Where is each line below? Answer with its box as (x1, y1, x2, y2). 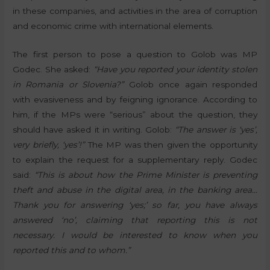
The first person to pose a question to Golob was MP (13, 49, 257, 60)
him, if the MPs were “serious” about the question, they (13, 110, 257, 120)
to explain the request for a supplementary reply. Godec (13, 155, 257, 165)
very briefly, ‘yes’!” (13, 140, 85, 150)
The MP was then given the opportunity (84, 140, 257, 150)
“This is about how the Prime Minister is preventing (34, 170, 257, 180)
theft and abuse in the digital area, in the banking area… (13, 185, 257, 195)
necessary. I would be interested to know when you (13, 230, 257, 240)
